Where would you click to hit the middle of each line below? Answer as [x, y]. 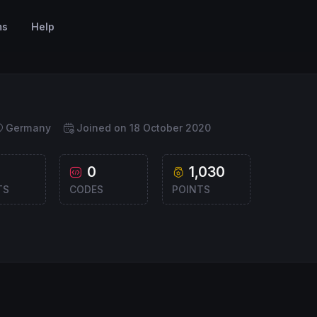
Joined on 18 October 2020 [143, 128]
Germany [29, 128]
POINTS [191, 189]
